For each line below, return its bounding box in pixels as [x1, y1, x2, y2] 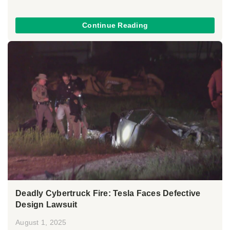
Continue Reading [82, 21, 148, 29]
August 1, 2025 [15, 218, 67, 227]
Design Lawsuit [15, 200, 78, 209]
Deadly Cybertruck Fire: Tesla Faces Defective [15, 189, 201, 198]
